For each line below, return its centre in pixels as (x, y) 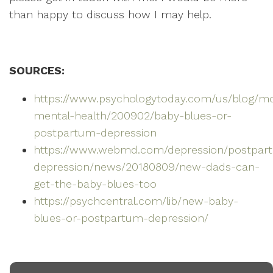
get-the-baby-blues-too (95, 183)
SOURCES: (37, 70)
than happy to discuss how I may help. (110, 14)
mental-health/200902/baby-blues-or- (133, 115)
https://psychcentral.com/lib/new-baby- (136, 200)
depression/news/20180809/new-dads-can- (147, 166)
